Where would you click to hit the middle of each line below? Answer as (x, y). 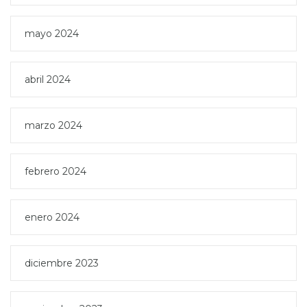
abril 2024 (48, 79)
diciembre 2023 (62, 263)
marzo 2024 (53, 125)
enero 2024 (52, 217)
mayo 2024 (52, 33)
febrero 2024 (56, 171)
